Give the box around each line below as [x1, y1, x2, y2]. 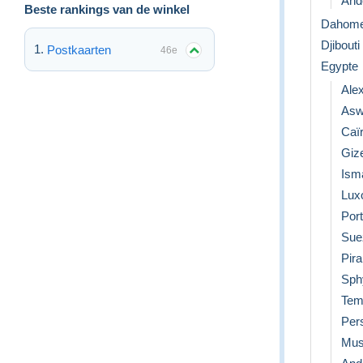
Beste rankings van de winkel [24, 2, 190, 16]
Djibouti [321, 37, 360, 52]
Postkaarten [47, 42, 111, 57]
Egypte [321, 58, 358, 73]
